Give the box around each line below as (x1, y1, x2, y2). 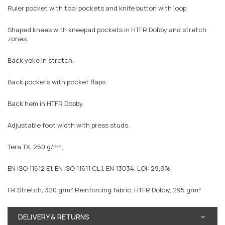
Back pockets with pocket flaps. (8, 77, 107, 86)
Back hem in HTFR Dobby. (8, 98, 84, 108)
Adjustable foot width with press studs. (8, 120, 130, 130)
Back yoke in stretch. (8, 55, 74, 65)
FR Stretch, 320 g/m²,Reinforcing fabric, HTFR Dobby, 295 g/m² (8, 185, 201, 194)
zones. (8, 34, 28, 43)
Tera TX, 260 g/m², (8, 142, 63, 151)
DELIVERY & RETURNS (18, 211, 90, 221)
